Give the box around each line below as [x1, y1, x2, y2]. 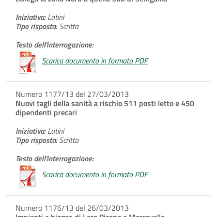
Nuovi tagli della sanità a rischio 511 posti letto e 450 [15, 97, 194, 109]
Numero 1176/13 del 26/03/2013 [15, 201, 129, 214]
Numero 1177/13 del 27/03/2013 [15, 88, 129, 100]
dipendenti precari [15, 106, 77, 118]
